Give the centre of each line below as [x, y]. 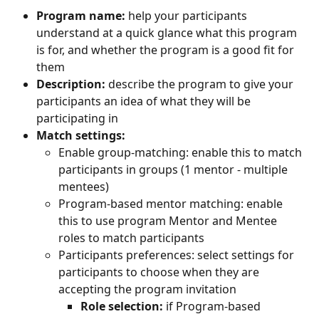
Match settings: [81, 135]
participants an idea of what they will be [145, 101]
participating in [77, 118]
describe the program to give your [201, 84]
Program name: [81, 15]
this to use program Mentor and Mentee [169, 221]
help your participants [188, 15]
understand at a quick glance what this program [168, 32]
